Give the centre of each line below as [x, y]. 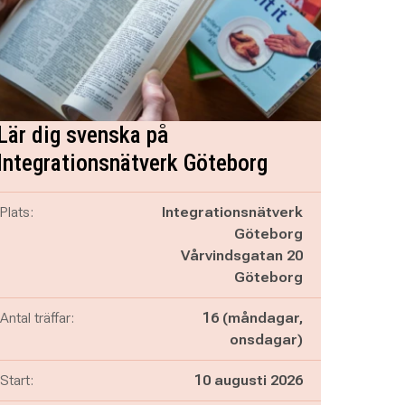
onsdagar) [266, 339]
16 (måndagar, [252, 318]
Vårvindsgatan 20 [241, 255]
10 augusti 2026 [248, 380]
